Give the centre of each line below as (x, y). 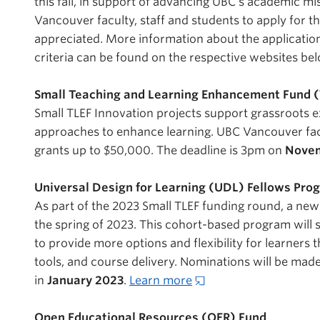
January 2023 (85, 280)
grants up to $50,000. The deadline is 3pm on (158, 150)
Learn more (161, 280)
